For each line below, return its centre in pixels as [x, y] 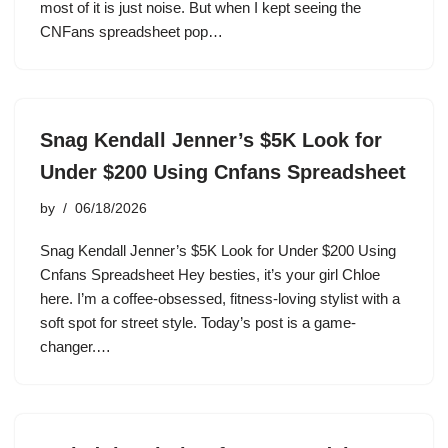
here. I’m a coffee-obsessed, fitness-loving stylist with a [220, 298]
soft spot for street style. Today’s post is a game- [198, 322]
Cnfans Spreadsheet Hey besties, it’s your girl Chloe [210, 274]
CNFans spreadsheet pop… [133, 31]
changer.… [77, 346]
